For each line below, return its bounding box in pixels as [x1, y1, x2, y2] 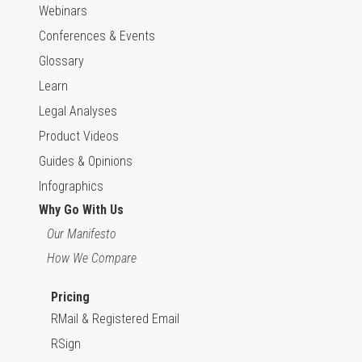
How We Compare [47, 250, 137, 267]
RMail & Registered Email [51, 311, 179, 327]
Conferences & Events [39, 28, 155, 44]
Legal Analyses [39, 103, 117, 120]
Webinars [39, 3, 87, 19]
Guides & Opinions [39, 154, 133, 170]
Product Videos [39, 128, 119, 145]
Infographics [39, 179, 103, 195]
